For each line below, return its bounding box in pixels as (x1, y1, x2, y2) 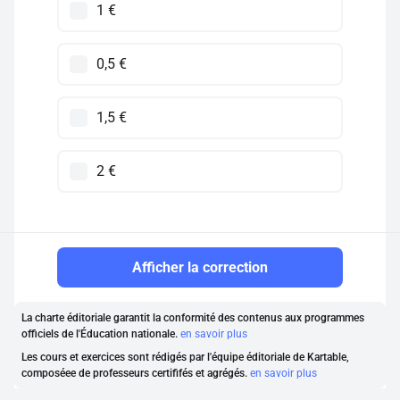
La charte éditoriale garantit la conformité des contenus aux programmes (21, 312, 364, 324)
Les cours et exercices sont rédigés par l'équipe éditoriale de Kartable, (21, 351, 349, 363)
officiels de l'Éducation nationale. (21, 328, 180, 340)
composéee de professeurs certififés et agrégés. (21, 367, 250, 379)
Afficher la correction (132, 259, 268, 276)
